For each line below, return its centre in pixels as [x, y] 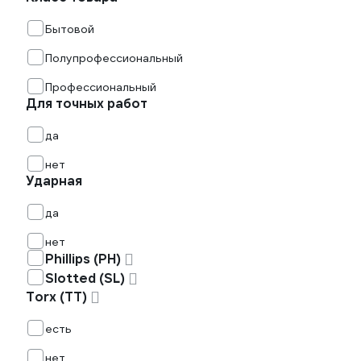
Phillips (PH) [83, 259]
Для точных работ [87, 104]
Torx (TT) [56, 297]
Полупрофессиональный [114, 58]
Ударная [54, 181]
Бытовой [70, 29]
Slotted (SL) [85, 278]
